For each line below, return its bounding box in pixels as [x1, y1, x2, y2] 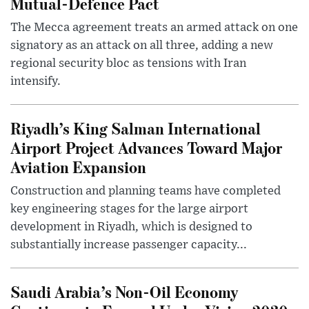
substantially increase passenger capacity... [10, 239, 247, 252]
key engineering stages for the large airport [10, 203, 248, 216]
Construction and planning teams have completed [10, 185, 281, 198]
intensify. [10, 75, 61, 88]
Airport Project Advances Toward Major [10, 137, 282, 159]
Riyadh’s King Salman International [10, 117, 261, 139]
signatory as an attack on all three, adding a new [10, 39, 273, 52]
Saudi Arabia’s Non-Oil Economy [10, 281, 238, 303]
